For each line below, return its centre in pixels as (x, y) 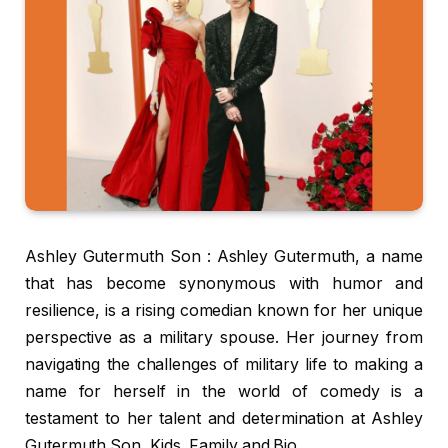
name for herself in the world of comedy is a (224, 392)
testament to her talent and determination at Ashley (224, 419)
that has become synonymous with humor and (224, 284)
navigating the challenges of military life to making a (224, 365)
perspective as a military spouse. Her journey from (224, 338)
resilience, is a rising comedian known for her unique (224, 311)
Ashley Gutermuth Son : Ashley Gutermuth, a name (224, 257)
